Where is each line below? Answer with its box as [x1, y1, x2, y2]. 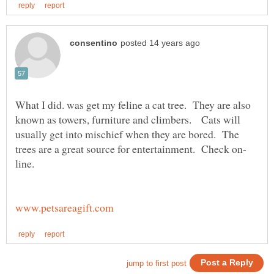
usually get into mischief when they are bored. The [15, 126, 239, 141]
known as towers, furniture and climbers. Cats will [15, 111, 240, 127]
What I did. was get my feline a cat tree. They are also [15, 97, 251, 112]
